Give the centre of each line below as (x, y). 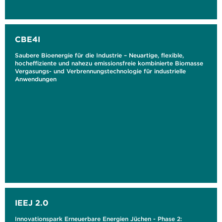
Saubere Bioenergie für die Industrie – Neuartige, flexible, (99, 55)
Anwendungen (36, 79)
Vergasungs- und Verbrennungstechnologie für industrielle (100, 71)
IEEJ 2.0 (32, 203)
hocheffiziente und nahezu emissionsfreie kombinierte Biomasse (109, 63)
